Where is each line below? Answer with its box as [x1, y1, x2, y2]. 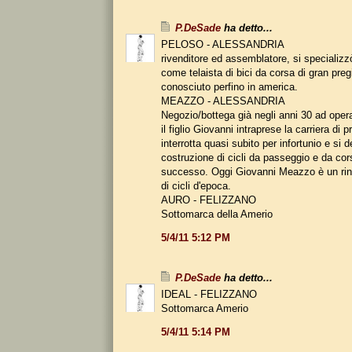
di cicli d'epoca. [161, 179, 231, 192]
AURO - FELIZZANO [161, 193, 256, 206]
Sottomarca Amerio [161, 302, 248, 314]
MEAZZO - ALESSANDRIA [161, 94, 285, 107]
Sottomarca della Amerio [161, 207, 273, 220]
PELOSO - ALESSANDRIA [161, 38, 284, 50]
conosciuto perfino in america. [161, 80, 298, 93]
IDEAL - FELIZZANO [161, 288, 257, 300]
